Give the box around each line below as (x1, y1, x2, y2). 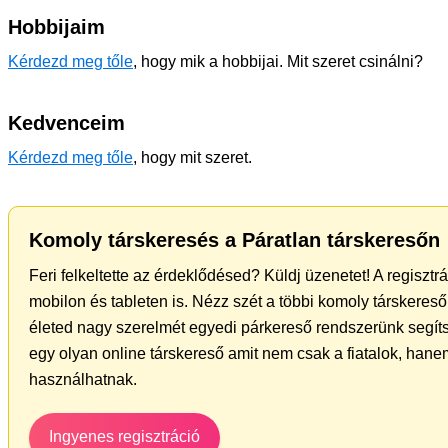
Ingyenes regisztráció (49, 427, 200, 445)
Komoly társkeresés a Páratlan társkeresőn (29, 228, 440, 251)
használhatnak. (29, 370, 137, 388)
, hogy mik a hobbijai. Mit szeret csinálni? (133, 52, 423, 70)
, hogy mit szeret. (133, 148, 252, 166)
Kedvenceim (8, 111, 125, 134)
